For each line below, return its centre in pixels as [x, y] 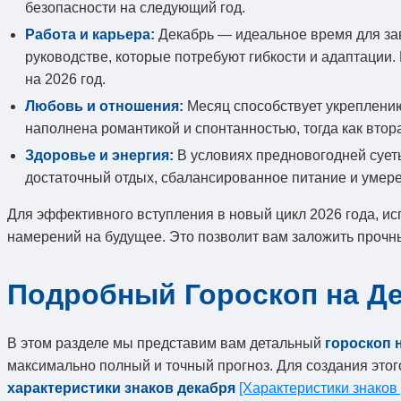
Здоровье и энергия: [99, 156]
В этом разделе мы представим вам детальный [166, 343]
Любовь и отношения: [104, 107]
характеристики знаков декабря [121, 388]
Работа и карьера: [90, 35]
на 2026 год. [65, 80]
